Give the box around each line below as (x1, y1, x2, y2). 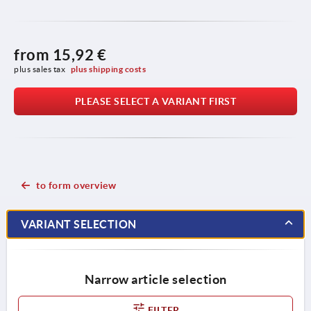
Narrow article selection (84, 271, 227, 287)
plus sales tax (14, 64, 67, 74)
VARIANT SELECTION (21, 217, 137, 230)
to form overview (36, 179, 116, 191)
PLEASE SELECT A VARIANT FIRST (74, 95, 237, 107)
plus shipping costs (70, 64, 146, 74)
